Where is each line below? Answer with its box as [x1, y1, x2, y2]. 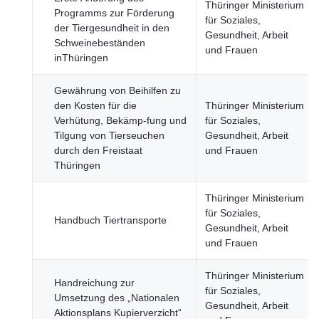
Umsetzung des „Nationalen [54, 292, 179, 303]
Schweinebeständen [54, 37, 145, 48]
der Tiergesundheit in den [54, 22, 169, 33]
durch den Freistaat [54, 145, 142, 156]
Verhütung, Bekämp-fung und [54, 115, 187, 126]
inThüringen [54, 52, 108, 63]
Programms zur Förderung [54, 7, 174, 19]
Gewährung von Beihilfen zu [54, 85, 181, 96]
